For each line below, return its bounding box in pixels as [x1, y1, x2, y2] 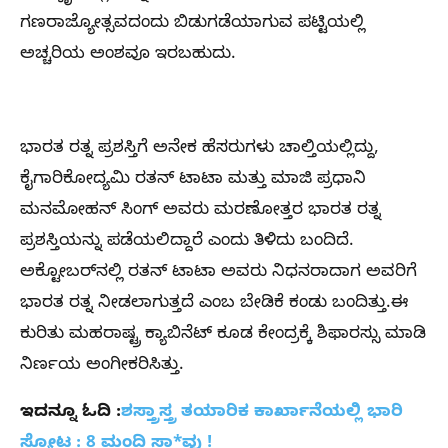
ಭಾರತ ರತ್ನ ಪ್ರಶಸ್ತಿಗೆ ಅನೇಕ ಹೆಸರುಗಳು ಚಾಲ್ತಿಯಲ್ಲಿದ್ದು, [20, 137, 379, 161]
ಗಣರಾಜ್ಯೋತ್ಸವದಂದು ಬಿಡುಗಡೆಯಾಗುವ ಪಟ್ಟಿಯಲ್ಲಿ [20, 12, 365, 36]
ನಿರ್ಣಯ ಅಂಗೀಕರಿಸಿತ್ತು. [20, 354, 184, 378]
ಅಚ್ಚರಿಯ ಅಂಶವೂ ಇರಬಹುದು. [20, 43, 236, 67]
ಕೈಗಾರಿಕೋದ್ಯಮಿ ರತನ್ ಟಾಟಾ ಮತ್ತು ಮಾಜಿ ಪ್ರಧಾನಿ [20, 168, 366, 192]
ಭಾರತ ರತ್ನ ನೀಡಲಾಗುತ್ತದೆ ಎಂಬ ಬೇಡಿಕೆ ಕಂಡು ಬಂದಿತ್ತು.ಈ [20, 292, 408, 316]
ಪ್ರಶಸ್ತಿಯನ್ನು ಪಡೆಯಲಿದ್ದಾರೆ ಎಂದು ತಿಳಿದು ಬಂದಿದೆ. [20, 230, 354, 254]
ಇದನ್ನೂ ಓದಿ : [20, 401, 121, 425]
